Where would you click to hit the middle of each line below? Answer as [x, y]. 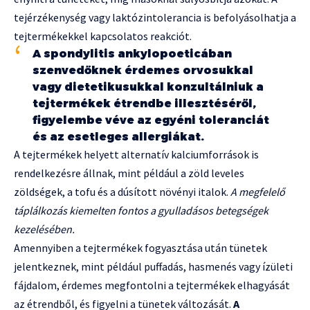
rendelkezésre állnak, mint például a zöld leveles [129, 173]
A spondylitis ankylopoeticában [132, 54]
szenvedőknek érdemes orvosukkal [143, 71]
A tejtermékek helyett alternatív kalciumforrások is [136, 155]
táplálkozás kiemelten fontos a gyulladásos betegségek [141, 211]
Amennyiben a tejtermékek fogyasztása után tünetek [140, 248]
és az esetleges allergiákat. [118, 137]
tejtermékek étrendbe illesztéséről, [144, 104]
